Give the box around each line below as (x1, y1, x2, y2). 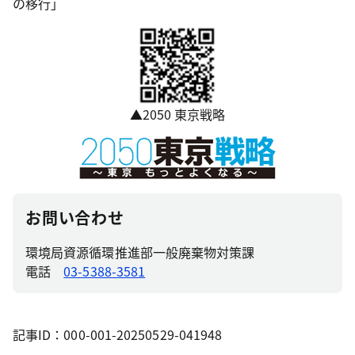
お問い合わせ (25, 206, 124, 229)
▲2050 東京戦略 (129, 105, 226, 124)
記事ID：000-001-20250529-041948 (13, 325, 223, 344)
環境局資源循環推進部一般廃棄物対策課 (25, 242, 255, 261)
